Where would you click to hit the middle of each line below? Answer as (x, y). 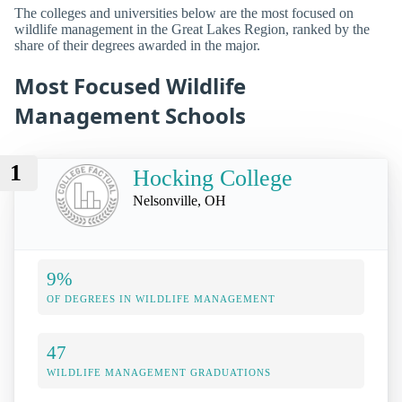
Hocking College (213, 178)
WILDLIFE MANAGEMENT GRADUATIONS (159, 372)
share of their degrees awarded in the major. (137, 46)
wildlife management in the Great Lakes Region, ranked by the (192, 30)
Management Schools (130, 116)
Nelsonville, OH (179, 200)
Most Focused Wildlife (130, 86)
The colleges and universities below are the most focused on (184, 13)
